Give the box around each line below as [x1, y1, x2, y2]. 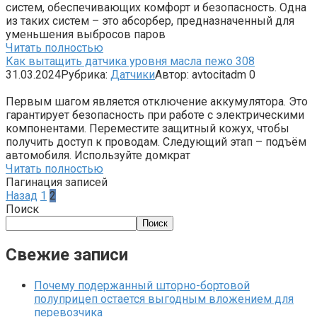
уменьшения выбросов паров [6, 27, 166, 41]
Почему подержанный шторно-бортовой [34, 278, 250, 292]
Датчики [110, 67, 155, 81]
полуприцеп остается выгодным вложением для [34, 292, 294, 306]
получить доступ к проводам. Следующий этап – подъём [6, 134, 306, 149]
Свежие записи [6, 244, 128, 265]
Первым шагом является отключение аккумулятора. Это [6, 94, 308, 108]
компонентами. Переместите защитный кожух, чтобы [6, 121, 289, 135]
